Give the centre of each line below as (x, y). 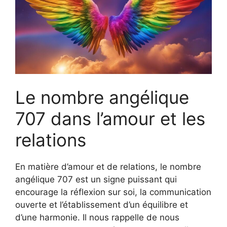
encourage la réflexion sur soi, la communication (113, 192)
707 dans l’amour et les (110, 119)
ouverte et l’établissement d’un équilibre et (102, 205)
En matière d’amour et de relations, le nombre (108, 167)
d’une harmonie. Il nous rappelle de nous (97, 218)
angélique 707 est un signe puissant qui (96, 180)
